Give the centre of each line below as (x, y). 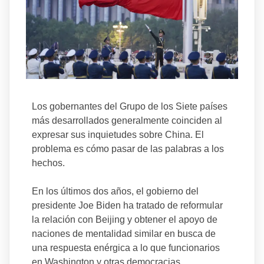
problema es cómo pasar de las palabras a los (128, 149)
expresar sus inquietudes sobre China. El (118, 135)
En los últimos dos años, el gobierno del (115, 192)
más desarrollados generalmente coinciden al (127, 121)
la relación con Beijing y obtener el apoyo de (124, 220)
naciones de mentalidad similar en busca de (123, 234)
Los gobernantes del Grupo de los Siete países (129, 107)
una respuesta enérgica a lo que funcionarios (126, 248)
